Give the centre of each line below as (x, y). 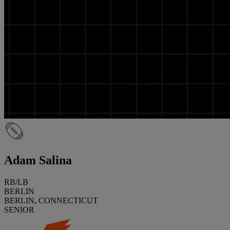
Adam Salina (38, 160)
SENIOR (19, 209)
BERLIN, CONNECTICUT (51, 200)
